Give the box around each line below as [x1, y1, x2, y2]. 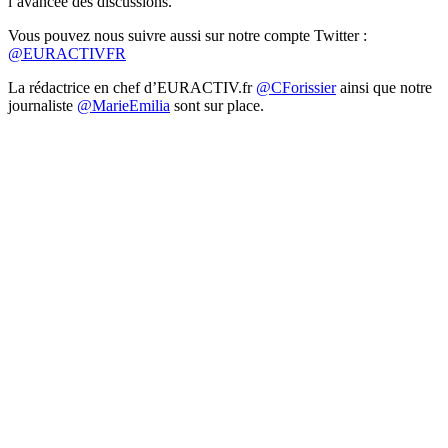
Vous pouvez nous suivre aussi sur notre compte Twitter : [8, 27, 367, 45]
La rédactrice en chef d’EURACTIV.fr [8, 79, 256, 97]
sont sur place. [170, 97, 264, 115]
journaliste [8, 97, 77, 115]
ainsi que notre [336, 79, 432, 97]
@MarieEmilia [77, 97, 170, 115]
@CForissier [256, 79, 336, 97]
